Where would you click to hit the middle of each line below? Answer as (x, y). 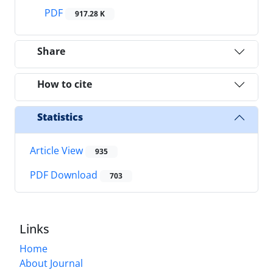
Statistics (60, 117)
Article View (58, 150)
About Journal (51, 264)
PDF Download (65, 175)
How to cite (65, 84)
